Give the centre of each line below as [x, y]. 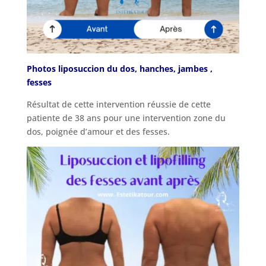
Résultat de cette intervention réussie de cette [118, 104]
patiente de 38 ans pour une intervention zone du [126, 118]
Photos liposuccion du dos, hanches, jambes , [119, 68]
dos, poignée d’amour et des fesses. [98, 131]
